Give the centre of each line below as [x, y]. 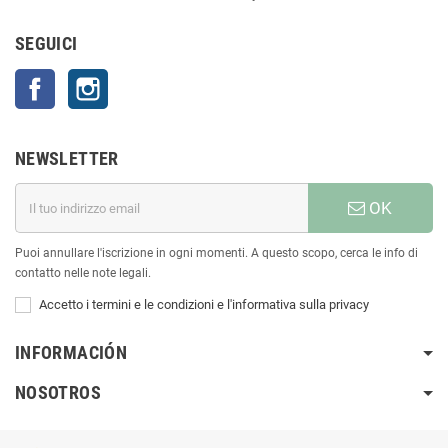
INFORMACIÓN [71, 353]
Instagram [137, 79]
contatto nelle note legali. [83, 273]
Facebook [83, 79]
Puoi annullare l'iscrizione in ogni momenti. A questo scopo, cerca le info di [216, 253]
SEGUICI [46, 44]
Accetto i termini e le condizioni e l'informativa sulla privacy [204, 305]
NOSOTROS [58, 393]
